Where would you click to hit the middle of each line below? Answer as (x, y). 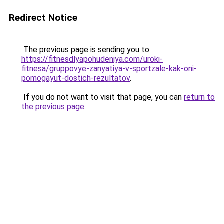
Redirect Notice (43, 18)
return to (199, 97)
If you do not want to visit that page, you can (103, 97)
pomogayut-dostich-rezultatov (76, 78)
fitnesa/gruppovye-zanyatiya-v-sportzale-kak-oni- (109, 69)
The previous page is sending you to (85, 50)
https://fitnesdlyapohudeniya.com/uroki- (92, 59)
